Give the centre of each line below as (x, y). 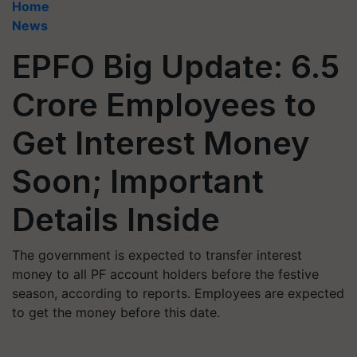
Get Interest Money (161, 143)
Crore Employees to (164, 105)
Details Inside (116, 220)
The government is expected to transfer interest (157, 255)
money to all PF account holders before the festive (165, 274)
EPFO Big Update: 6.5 (176, 67)
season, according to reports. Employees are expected (178, 293)
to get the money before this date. (116, 312)
